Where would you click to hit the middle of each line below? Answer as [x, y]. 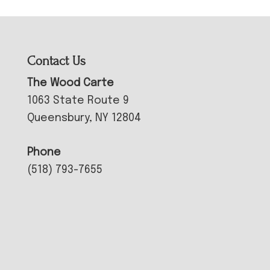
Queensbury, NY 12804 [84, 118]
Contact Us [56, 61]
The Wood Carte [70, 83]
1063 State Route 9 [78, 101]
